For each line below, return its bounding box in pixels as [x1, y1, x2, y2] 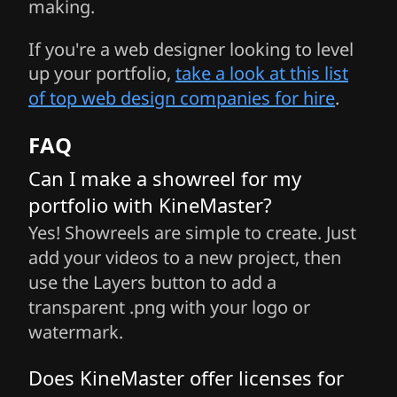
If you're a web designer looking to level [28, 37, 354, 62]
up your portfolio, [28, 61, 175, 86]
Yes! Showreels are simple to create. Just [28, 221, 356, 245]
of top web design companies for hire [28, 86, 335, 111]
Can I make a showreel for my [28, 165, 301, 192]
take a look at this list [175, 61, 348, 86]
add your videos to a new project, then [28, 245, 341, 270]
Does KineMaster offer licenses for [28, 364, 344, 392]
